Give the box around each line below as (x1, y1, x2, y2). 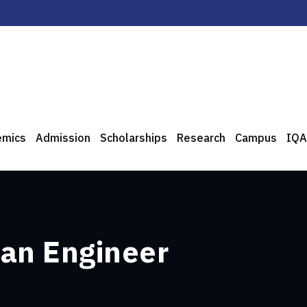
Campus (235, 131, 277, 145)
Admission (36, 131, 90, 145)
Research (177, 131, 225, 145)
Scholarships (100, 131, 167, 145)
